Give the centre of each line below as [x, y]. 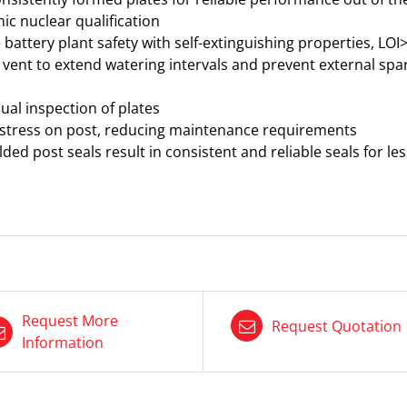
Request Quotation [337, 326]
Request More [70, 321]
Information [63, 342]
